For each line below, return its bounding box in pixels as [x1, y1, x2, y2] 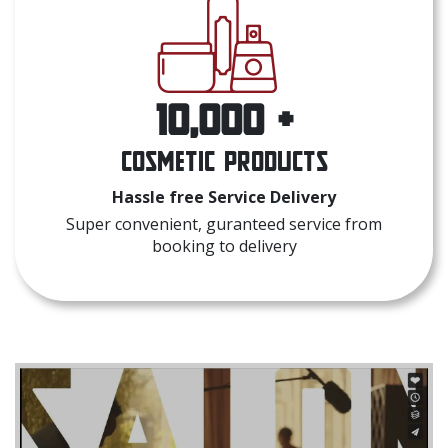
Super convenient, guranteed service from [66, 212, 382, 235]
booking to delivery [151, 234, 297, 257]
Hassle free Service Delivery [112, 185, 336, 208]
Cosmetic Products [120, 145, 328, 176]
